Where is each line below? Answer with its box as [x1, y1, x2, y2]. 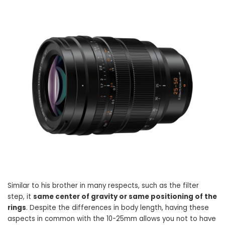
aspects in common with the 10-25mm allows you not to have [8, 214, 216, 224]
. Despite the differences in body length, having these [26, 203, 209, 213]
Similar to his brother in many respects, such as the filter [8, 181, 199, 191]
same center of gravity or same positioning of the [33, 192, 217, 202]
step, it [8, 192, 33, 202]
